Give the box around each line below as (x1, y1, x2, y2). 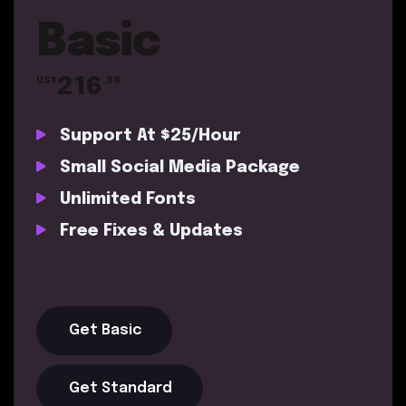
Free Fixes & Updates (55, 223, 243, 239)
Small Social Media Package (55, 159, 300, 176)
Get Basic (69, 323, 141, 338)
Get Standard (69, 381, 172, 396)
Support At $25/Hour (55, 128, 241, 144)
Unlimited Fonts (55, 191, 196, 208)
